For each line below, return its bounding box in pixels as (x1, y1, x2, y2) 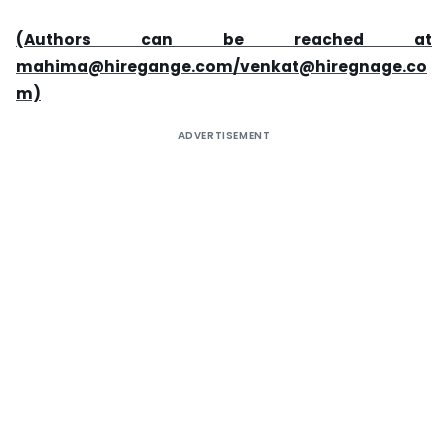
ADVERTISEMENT (177, 128, 271, 143)
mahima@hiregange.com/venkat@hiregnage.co (16, 56, 427, 77)
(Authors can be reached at (16, 29, 432, 50)
